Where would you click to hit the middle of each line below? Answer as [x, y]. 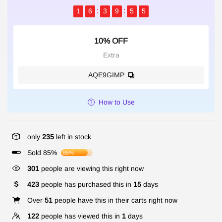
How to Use [116, 102]
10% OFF [111, 41]
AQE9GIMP [106, 75]
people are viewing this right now [91, 168]
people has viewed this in [81, 216]
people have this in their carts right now [115, 200]
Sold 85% [42, 152]
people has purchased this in [86, 184]
